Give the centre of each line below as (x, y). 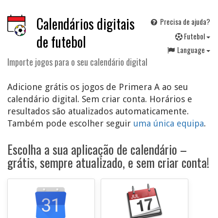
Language (192, 50)
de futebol (61, 42)
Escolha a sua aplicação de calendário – (97, 149)
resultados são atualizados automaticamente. (98, 111)
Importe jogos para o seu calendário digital (77, 62)
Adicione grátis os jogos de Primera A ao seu (98, 87)
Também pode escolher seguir (70, 124)
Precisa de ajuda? (184, 21)
